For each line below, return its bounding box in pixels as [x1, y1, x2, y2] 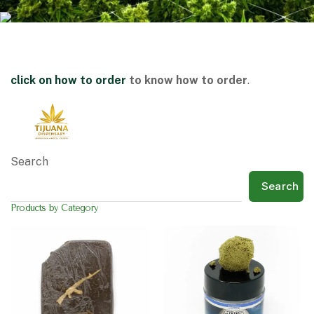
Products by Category [11, 202, 98, 213]
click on [11, 74, 52, 87]
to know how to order [129, 74, 247, 87]
